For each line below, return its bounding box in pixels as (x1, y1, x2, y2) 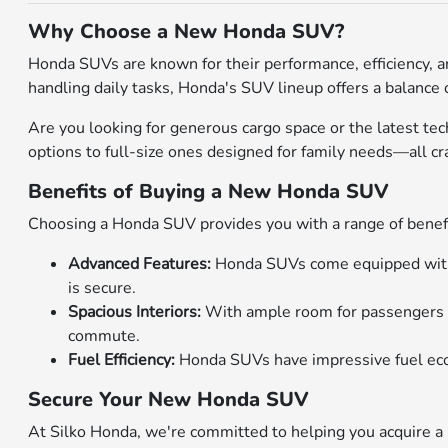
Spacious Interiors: (68, 301, 202, 324)
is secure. (68, 277, 137, 300)
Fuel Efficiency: (68, 349, 176, 372)
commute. (68, 325, 141, 348)
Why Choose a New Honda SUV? (28, 18, 345, 46)
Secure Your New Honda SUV (28, 386, 310, 414)
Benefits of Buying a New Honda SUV (28, 178, 390, 206)
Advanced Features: (68, 253, 212, 276)
